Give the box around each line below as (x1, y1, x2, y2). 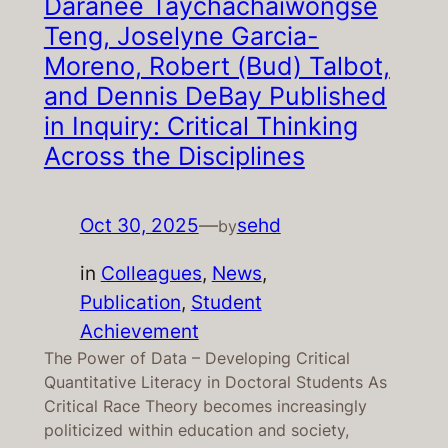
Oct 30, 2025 (79, 213, 199, 238)
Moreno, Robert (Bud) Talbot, (43, 51, 390, 82)
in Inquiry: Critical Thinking (43, 111, 358, 142)
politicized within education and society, (43, 420, 349, 441)
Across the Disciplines (43, 141, 305, 172)
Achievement (79, 319, 199, 344)
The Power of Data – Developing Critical (43, 348, 350, 369)
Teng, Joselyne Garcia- (43, 21, 319, 52)
